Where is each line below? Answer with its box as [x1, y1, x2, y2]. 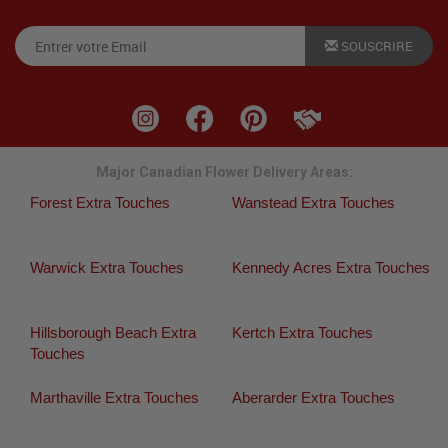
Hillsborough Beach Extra [30, 324, 196, 342]
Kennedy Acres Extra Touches [231, 259, 430, 277]
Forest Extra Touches [30, 194, 170, 212]
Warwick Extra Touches [30, 259, 184, 277]
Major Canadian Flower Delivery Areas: [95, 164, 353, 181]
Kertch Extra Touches [231, 324, 373, 342]
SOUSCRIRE [338, 37, 413, 56]
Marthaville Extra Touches [30, 389, 199, 407]
